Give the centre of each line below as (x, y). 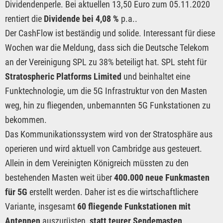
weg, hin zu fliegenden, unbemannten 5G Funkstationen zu (108, 106)
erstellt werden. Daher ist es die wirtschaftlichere (113, 192)
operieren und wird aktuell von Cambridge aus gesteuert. (104, 149)
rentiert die (24, 19)
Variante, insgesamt (41, 207)
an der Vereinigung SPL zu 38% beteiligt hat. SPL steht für (106, 62)
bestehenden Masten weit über (59, 178)
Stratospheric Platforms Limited (63, 77)
